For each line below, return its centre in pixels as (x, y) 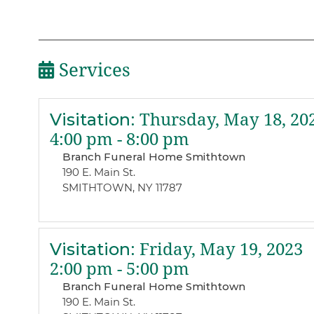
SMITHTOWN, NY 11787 (122, 188)
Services (92, 70)
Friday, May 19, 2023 (219, 249)
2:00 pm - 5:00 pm (119, 269)
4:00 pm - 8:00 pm (119, 140)
